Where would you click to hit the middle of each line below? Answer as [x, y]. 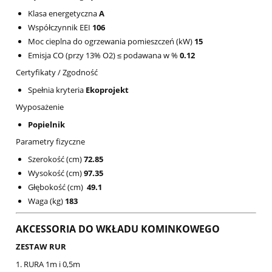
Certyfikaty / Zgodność [57, 73]
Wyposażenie [40, 107]
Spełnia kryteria [57, 90]
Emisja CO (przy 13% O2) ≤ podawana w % [104, 56]
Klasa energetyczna [63, 14]
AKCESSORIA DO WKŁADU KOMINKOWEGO [118, 229]
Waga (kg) [46, 201]
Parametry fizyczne [50, 142]
